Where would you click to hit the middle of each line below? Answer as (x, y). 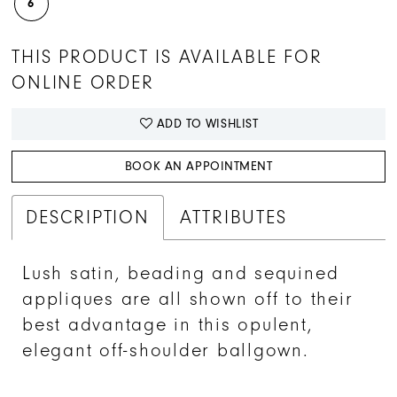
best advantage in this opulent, (168, 325)
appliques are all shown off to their (188, 300)
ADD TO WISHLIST (207, 124)
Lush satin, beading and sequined (181, 274)
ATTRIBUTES (233, 218)
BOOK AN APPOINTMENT (198, 166)
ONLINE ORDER (83, 83)
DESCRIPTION (88, 218)
